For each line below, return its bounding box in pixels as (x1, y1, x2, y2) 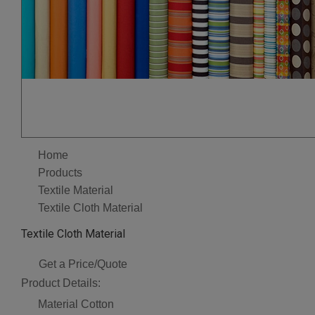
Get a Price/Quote (39, 257, 127, 270)
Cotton (81, 298, 114, 311)
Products (38, 167, 82, 179)
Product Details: (21, 276, 101, 289)
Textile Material (38, 184, 113, 196)
